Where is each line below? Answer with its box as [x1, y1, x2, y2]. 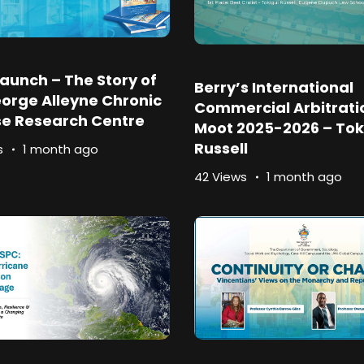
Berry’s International [194, 77, 353, 98]
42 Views [194, 168, 247, 186]
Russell [194, 138, 248, 159]
